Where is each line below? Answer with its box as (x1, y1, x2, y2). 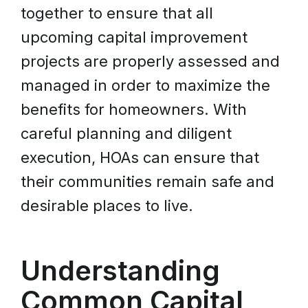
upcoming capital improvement (21, 28, 247, 46)
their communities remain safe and (21, 173, 274, 190)
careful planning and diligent (21, 124, 232, 142)
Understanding (21, 254, 220, 287)
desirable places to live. (21, 197, 193, 214)
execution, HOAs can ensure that (21, 148, 259, 166)
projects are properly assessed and (21, 52, 280, 70)
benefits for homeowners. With (21, 100, 247, 118)
